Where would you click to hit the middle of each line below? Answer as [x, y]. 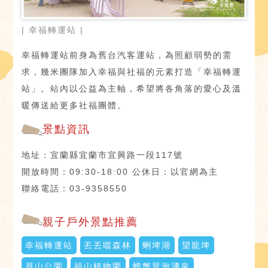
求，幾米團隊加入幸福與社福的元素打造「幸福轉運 [132, 72]
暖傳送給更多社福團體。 [74, 106]
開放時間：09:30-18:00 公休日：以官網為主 [120, 172]
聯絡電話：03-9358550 [75, 189]
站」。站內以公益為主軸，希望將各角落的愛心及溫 [132, 89]
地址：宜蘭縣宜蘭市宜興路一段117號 [103, 155]
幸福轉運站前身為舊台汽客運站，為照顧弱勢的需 [127, 55]
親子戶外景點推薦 [91, 222]
